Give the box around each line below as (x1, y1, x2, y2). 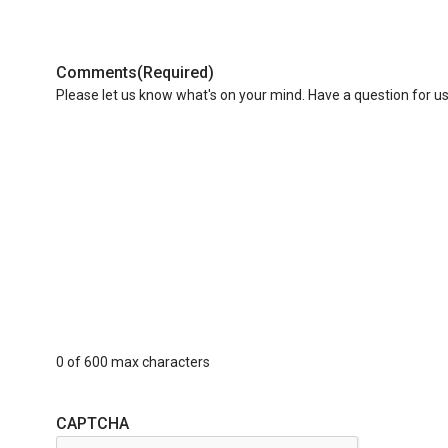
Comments (56, 63, 137, 82)
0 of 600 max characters (56, 354, 210, 370)
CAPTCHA (56, 414, 129, 433)
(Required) (137, 63, 214, 82)
